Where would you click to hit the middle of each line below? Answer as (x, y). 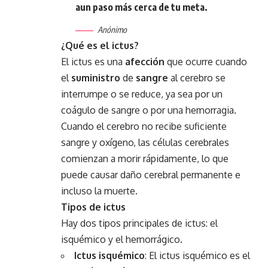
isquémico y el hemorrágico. (122, 239)
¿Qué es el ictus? (100, 45)
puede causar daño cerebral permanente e (151, 175)
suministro (96, 78)
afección (145, 62)
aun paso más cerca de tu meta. (141, 7)
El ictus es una (93, 62)
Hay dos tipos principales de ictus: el (139, 223)
